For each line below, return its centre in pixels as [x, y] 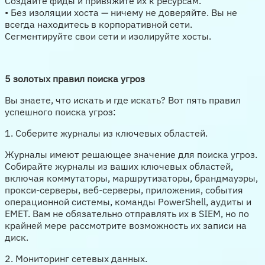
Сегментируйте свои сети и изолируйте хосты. [108, 36]
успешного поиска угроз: [60, 112]
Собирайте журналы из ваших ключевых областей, [119, 166]
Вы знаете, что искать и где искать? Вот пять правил [123, 100]
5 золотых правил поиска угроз [75, 78]
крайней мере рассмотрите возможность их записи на [126, 225]
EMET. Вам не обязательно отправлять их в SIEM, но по [127, 213]
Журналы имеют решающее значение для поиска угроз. [131, 154]
